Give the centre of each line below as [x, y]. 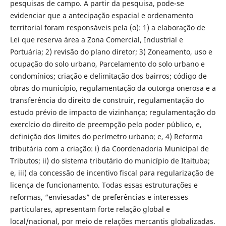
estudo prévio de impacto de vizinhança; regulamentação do [112, 112]
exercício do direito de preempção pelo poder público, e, [106, 124]
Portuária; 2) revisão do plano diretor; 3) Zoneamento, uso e [111, 52]
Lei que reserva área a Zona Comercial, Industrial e [96, 40]
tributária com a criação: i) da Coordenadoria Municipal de [109, 149]
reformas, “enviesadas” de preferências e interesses [99, 197]
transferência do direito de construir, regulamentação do [107, 100]
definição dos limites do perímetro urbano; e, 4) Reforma [106, 136]
